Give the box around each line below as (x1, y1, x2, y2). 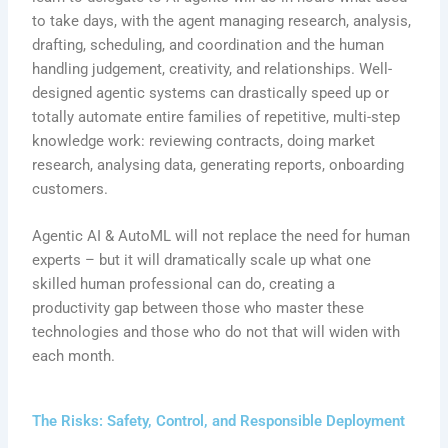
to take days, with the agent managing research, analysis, (32, 11, 412, 30)
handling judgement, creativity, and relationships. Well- (32, 59, 393, 78)
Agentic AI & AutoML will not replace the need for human (32, 227, 411, 246)
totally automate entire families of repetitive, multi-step (32, 107, 401, 126)
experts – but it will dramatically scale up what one (32, 251, 372, 270)
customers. (32, 179, 109, 198)
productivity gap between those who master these (32, 299, 365, 318)
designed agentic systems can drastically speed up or (32, 83, 390, 102)
